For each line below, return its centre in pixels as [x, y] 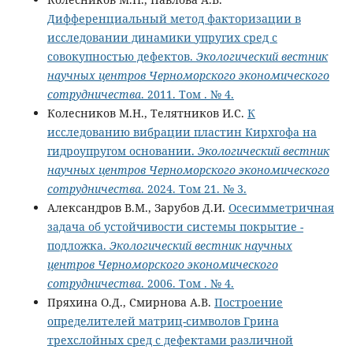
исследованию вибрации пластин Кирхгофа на [182, 132]
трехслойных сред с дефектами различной [170, 340]
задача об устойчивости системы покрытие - [175, 227]
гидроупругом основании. [122, 151]
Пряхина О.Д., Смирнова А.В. [130, 303]
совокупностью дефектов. [121, 57]
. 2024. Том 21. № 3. [193, 189]
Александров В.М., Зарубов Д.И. [137, 208]
